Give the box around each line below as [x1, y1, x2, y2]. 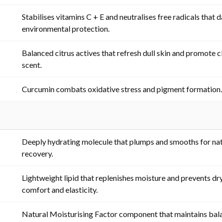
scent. [22, 59, 42, 69]
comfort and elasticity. [22, 184, 98, 194]
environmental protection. [22, 23, 110, 33]
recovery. [22, 148, 53, 158]
